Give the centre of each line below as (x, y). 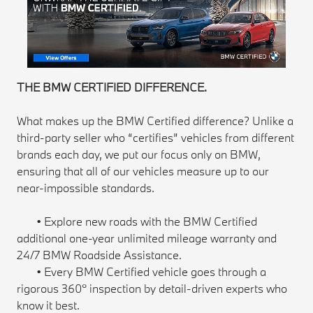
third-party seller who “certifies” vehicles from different (156, 138)
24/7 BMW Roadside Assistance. (100, 255)
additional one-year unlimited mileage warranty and (147, 238)
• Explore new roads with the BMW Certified (137, 221)
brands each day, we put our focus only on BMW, (139, 154)
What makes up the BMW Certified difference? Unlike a (155, 121)
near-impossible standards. (86, 188)
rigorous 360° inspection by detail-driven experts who (152, 289)
